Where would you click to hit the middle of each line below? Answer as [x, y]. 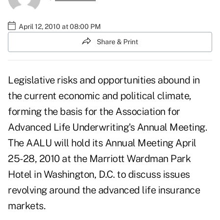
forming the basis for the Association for [94, 112]
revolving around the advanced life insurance [104, 190]
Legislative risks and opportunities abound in [104, 80]
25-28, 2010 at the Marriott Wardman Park [99, 159]
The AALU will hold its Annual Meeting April [102, 143]
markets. [27, 206]
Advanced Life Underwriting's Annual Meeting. [107, 127]
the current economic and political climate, [100, 96]
